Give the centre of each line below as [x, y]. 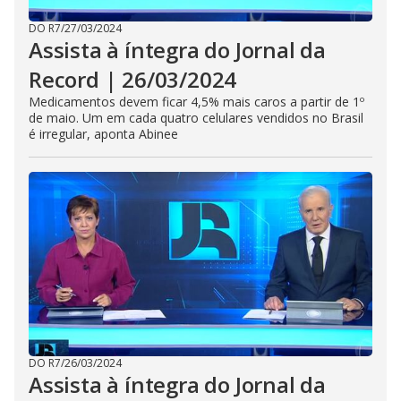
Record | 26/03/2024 [133, 79]
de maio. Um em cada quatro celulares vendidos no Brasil [196, 118]
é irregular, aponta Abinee [103, 134]
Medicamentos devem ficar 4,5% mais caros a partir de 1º [196, 102]
